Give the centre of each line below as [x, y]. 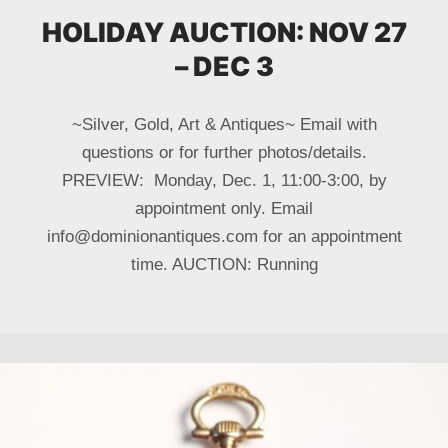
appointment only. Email [224, 208]
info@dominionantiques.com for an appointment [224, 236]
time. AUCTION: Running [224, 264]
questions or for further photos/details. [224, 152]
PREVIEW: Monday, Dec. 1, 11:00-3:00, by [224, 180]
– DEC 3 [224, 66]
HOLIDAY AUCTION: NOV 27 [224, 32]
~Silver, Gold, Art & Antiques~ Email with [224, 124]
